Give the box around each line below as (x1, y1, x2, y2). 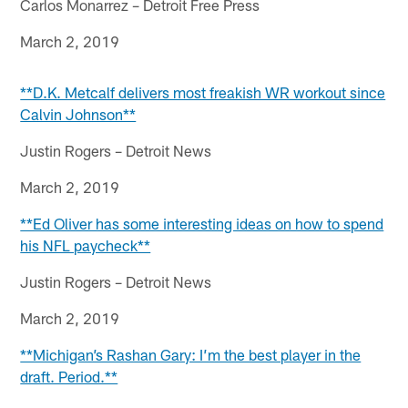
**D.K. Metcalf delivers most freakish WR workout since (20, 82, 386, 101)
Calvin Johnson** (20, 104, 137, 123)
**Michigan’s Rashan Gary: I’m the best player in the (20, 344, 362, 363)
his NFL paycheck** (20, 235, 151, 254)
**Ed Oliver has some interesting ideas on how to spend (20, 213, 384, 232)
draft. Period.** (20, 366, 118, 385)
